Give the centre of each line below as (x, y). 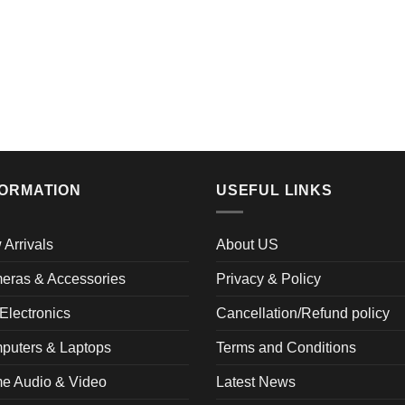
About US (247, 245)
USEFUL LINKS (274, 190)
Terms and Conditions (286, 348)
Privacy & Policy (268, 279)
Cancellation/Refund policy (303, 314)
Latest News (256, 382)
